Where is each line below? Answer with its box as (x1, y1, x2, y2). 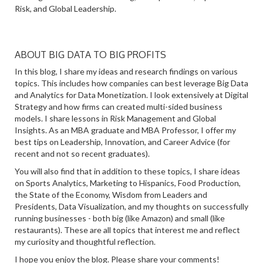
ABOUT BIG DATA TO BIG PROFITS (15, 49, 166, 60)
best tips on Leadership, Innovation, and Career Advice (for (15, 137, 230, 147)
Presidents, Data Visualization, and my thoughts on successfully (15, 201, 248, 211)
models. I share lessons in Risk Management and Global (15, 113, 216, 123)
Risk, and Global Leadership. (15, 4, 116, 14)
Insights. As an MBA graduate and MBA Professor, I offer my (15, 125, 236, 135)
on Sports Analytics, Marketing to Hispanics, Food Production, (15, 178, 241, 188)
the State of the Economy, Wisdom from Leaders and (15, 190, 207, 200)
